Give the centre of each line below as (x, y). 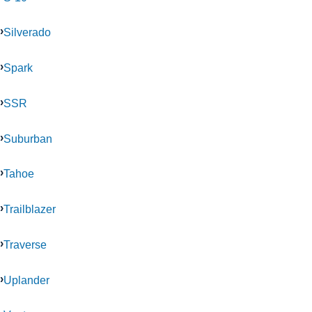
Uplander (26, 280)
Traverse (25, 244)
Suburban (28, 138)
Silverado (27, 32)
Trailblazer (30, 209)
